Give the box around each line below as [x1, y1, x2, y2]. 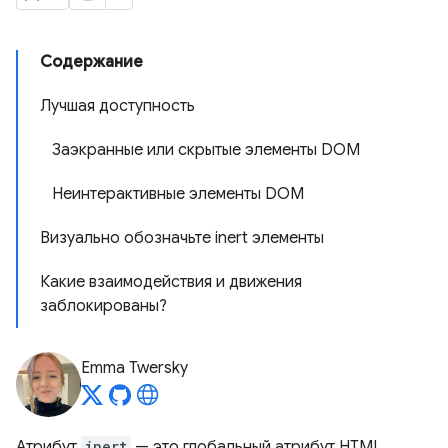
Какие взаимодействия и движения [40, 272, 302, 292]
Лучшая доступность [40, 96, 195, 116]
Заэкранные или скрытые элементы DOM [52, 140, 360, 160]
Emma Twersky [81, 358, 188, 378]
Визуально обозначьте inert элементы [40, 228, 324, 248]
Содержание [40, 52, 143, 72]
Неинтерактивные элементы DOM [52, 184, 304, 204]
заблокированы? [40, 296, 167, 316]
